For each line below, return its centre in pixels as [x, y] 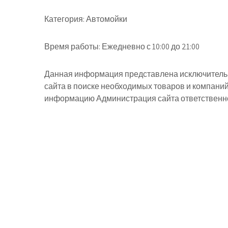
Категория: [64, 19]
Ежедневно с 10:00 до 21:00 [150, 47]
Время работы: [72, 47]
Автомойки [106, 19]
